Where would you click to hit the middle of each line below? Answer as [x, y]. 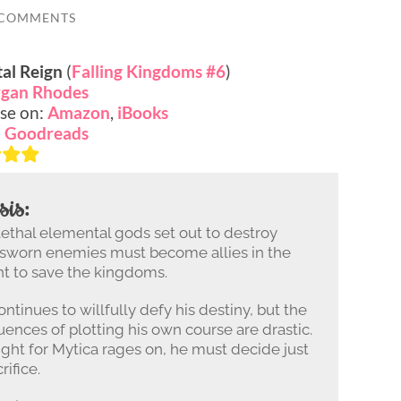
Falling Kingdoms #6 [149, 71]
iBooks [143, 112]
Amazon [79, 112]
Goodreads [47, 132]
